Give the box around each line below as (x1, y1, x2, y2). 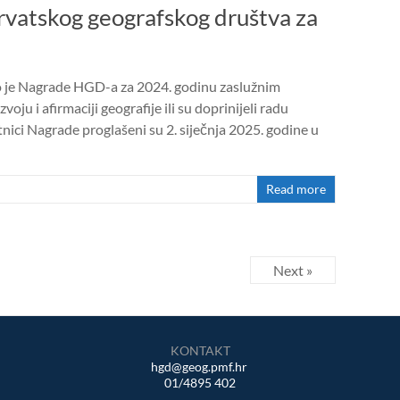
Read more (266, 181, 327, 196)
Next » (273, 262, 313, 279)
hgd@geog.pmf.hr (150, 359, 247, 374)
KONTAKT (170, 343, 230, 358)
